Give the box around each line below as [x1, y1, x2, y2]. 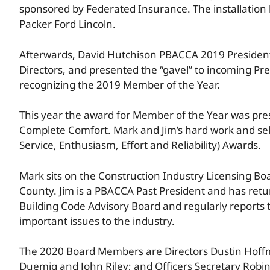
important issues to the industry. [19, 213, 175, 228]
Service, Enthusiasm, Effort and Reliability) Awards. [19, 138, 261, 152]
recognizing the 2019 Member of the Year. [19, 77, 220, 92]
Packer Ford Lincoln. [19, 17, 116, 31]
